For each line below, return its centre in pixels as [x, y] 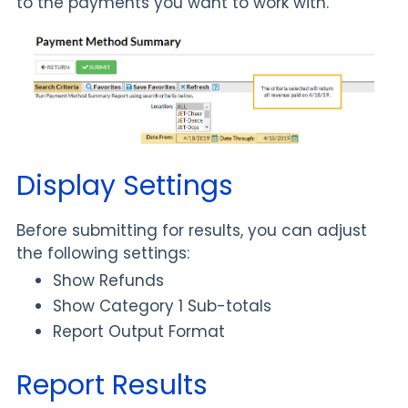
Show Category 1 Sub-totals [162, 306]
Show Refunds [108, 281]
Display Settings [125, 186]
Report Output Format [139, 332]
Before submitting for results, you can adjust [192, 231]
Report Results [112, 386]
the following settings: [103, 254]
